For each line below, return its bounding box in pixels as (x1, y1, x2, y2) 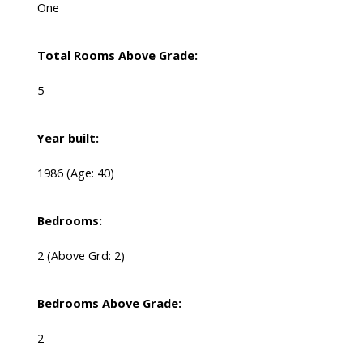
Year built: (36, 130, 99, 147)
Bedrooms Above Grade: (36, 295, 181, 312)
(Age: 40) (66, 164, 114, 181)
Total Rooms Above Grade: (36, 47, 198, 64)
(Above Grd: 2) (46, 247, 125, 264)
